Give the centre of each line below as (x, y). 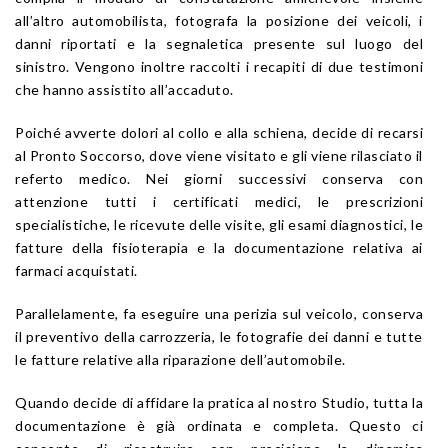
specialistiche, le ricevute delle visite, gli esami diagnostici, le (219, 224)
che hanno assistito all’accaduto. (124, 89)
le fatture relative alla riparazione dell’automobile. (180, 359)
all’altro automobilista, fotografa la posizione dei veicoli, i (219, 20)
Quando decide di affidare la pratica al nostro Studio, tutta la (219, 402)
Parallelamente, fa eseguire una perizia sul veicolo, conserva (219, 313)
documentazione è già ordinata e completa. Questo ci (219, 425)
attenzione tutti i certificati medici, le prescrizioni (219, 201)
